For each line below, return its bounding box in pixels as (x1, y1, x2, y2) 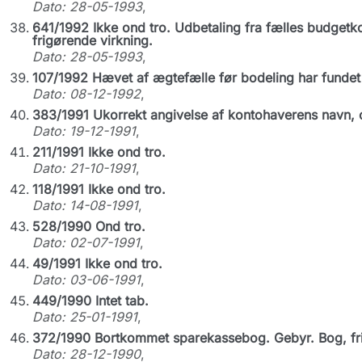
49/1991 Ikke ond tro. (32, 255, 162, 271)
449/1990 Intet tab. (32, 293, 149, 309)
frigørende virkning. (32, 32, 153, 48)
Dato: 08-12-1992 (32, 86, 141, 102)
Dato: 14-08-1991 (32, 197, 138, 213)
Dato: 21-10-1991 (32, 160, 136, 176)
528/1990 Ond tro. (32, 218, 145, 234)
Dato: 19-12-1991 (32, 123, 136, 139)
